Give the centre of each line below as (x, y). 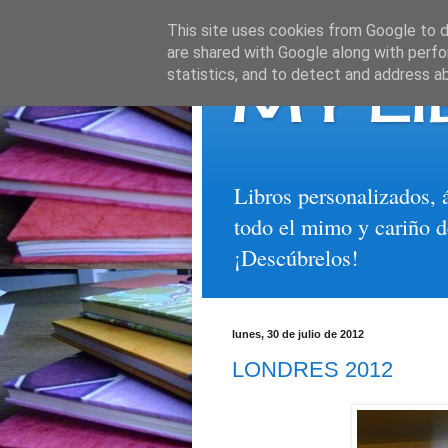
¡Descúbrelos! (296, 257)
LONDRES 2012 (312, 369)
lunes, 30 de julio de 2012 (298, 334)
